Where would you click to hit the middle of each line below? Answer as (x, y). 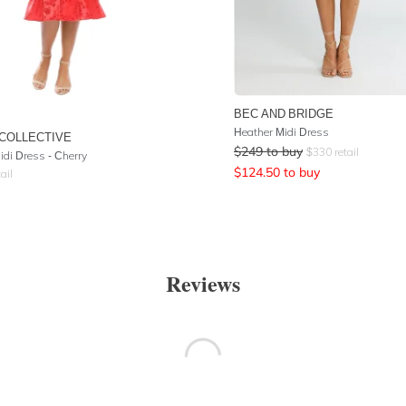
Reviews (203, 283)
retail (345, 152)
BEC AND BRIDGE (284, 113)
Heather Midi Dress (281, 132)
